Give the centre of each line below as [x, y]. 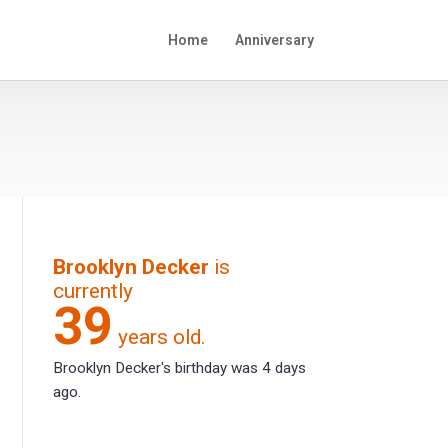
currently [93, 291]
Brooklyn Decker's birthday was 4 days [180, 368]
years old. [160, 337]
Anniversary [274, 40]
